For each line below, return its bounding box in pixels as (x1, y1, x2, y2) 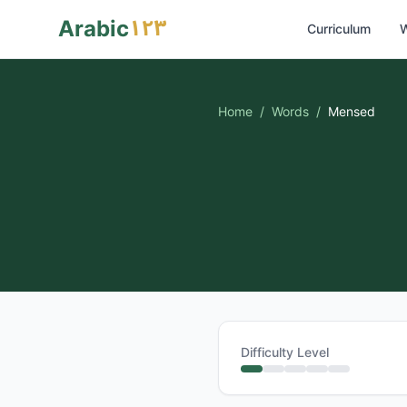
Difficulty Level (241, 344, 329, 360)
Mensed (328, 104, 375, 119)
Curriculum (307, 21, 371, 36)
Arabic (58, 15, 129, 42)
